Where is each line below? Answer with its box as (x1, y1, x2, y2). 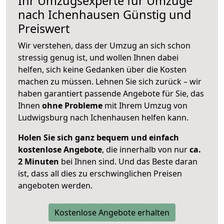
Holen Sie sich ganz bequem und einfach (18, 132, 179, 143)
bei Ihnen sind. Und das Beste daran (59, 156, 197, 167)
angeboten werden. (18, 180, 92, 191)
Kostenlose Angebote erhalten (54, 207, 169, 218)
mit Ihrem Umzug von (102, 100, 187, 111)
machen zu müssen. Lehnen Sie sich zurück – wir (18, 76, 201, 87)
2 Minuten (18, 156, 59, 167)
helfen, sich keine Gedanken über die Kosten (18, 64, 186, 75)
